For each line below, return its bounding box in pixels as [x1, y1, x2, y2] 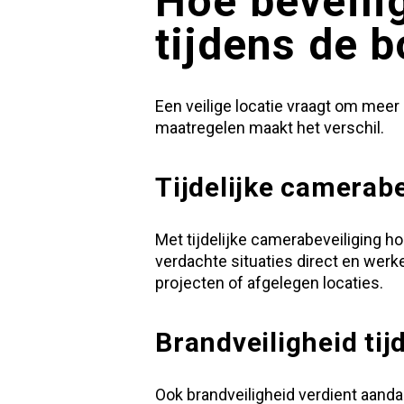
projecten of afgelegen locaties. [155, 272, 383, 292]
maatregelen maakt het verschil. [155, 117, 384, 137]
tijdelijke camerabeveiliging [187, 229, 381, 249]
